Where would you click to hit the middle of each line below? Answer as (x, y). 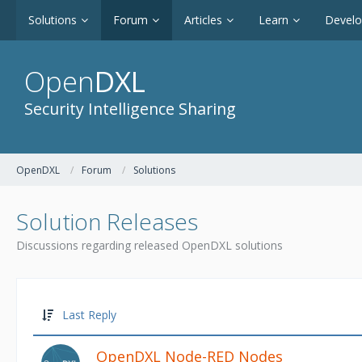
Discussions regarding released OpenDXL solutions (149, 245)
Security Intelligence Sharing (130, 109)
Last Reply (89, 315)
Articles (203, 20)
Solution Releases (107, 221)
